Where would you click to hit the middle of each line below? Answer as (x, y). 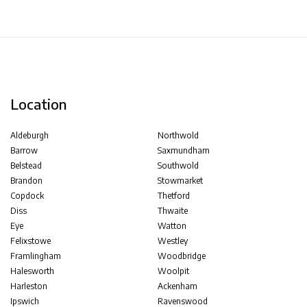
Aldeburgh (29, 135)
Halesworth (32, 271)
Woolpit (174, 271)
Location (38, 104)
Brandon (26, 181)
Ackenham (178, 286)
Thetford (174, 196)
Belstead (26, 165)
